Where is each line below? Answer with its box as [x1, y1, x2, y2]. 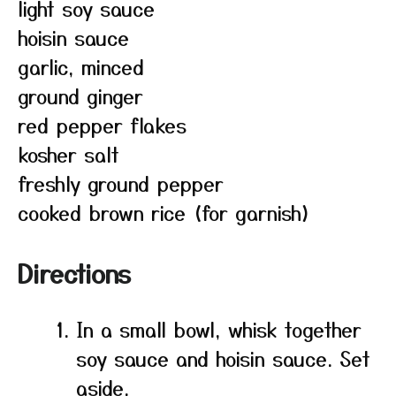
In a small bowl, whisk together [76, 315, 362, 343]
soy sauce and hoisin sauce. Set [76, 344, 370, 372]
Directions [18, 255, 131, 291]
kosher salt [18, 140, 119, 168]
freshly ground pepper [18, 169, 224, 197]
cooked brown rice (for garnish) [18, 198, 311, 226]
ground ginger [18, 81, 143, 110]
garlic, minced [18, 52, 144, 80]
